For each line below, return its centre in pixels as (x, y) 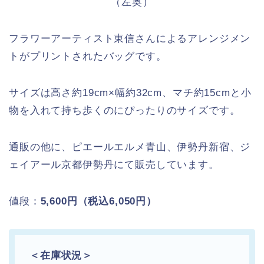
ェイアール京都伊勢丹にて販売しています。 (114, 165)
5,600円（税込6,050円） (98, 201)
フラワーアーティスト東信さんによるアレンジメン (130, 39)
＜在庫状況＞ (61, 255)
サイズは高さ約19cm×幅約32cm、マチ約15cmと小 (130, 93)
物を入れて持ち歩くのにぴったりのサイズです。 (125, 110)
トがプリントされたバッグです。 (88, 56)
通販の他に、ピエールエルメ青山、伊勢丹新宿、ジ (130, 147)
